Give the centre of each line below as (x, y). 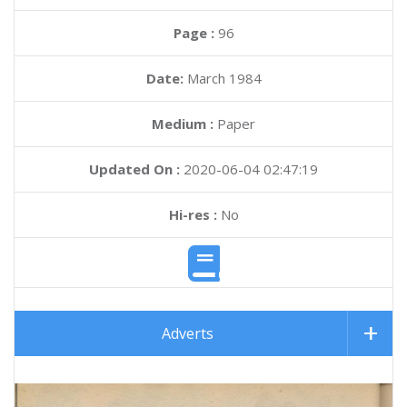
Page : (195, 33)
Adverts (188, 334)
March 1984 (224, 78)
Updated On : (134, 169)
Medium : (183, 124)
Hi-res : (193, 214)
